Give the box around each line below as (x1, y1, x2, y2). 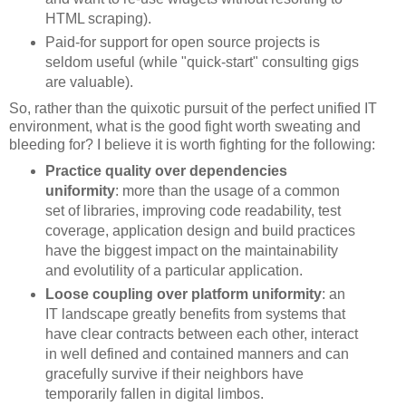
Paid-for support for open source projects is (44, 34, 320, 50)
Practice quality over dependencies (44, 162, 287, 179)
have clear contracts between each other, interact (44, 325, 358, 342)
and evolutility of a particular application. (44, 262, 303, 278)
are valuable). (44, 73, 133, 90)
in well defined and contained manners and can (44, 345, 349, 362)
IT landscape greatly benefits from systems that (44, 305, 345, 322)
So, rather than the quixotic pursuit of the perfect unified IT (9, 100, 377, 116)
